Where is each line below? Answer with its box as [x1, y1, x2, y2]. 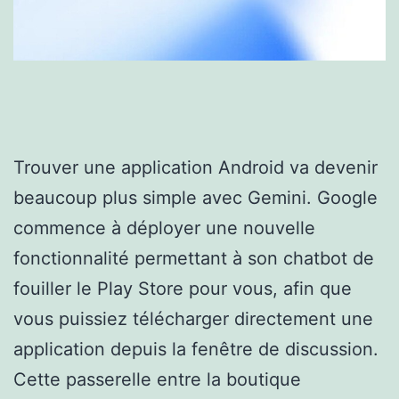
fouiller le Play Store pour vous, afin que [13, 277, 352, 299]
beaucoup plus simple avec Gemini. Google [13, 186, 378, 208]
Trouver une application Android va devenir [13, 156, 378, 178]
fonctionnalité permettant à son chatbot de [13, 247, 374, 269]
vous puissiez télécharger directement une [13, 307, 373, 330]
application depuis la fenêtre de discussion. [13, 338, 379, 360]
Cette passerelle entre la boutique [13, 368, 301, 390]
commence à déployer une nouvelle [13, 216, 315, 239]
